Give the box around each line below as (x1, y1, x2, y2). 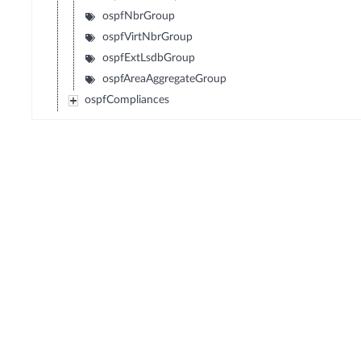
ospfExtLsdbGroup (102, 52, 196, 64)
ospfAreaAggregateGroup (102, 73, 227, 85)
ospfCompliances (85, 94, 170, 106)
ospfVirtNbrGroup (102, 31, 193, 44)
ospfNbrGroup (102, 10, 176, 23)
